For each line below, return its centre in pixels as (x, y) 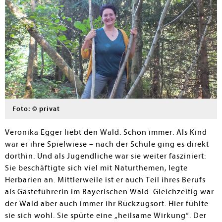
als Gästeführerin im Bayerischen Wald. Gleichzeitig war (110, 192)
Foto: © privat (36, 109)
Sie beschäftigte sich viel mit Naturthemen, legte (96, 168)
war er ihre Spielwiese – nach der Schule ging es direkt (107, 144)
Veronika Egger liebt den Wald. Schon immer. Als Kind (106, 132)
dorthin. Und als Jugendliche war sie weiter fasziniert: (106, 156)
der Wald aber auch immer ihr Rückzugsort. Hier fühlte (107, 204)
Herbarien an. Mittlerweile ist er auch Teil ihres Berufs (105, 180)
